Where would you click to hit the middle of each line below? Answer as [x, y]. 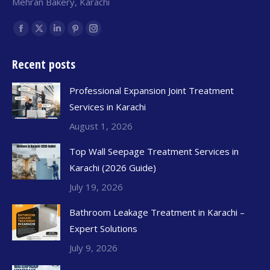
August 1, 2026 [101, 126]
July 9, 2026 [93, 247]
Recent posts [44, 64]
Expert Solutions [103, 228]
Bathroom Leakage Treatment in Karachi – [157, 212]
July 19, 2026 [96, 187]
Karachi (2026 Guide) [113, 167]
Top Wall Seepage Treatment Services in [154, 151]
